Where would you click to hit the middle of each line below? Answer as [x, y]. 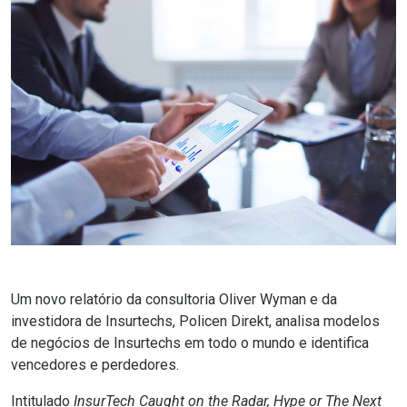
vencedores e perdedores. [95, 365]
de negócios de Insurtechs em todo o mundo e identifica [190, 343]
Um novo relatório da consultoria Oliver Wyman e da [174, 300]
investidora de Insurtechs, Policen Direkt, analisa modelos [195, 322]
